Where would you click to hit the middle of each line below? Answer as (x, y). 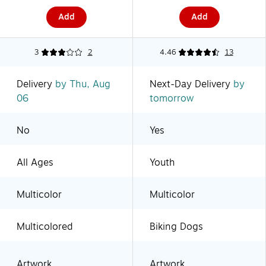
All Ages (35, 162)
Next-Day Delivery (190, 84)
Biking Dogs (176, 227)
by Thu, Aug (81, 84)
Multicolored (45, 227)
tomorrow (172, 98)
